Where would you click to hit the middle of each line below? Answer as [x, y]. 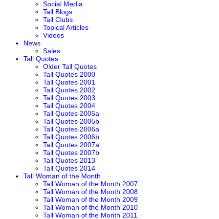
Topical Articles [66, 27]
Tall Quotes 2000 [69, 74]
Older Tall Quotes [70, 66]
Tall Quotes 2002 [69, 90]
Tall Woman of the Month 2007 [90, 184]
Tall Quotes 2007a [71, 145]
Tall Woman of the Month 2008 [90, 192]
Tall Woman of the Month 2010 [90, 207]
